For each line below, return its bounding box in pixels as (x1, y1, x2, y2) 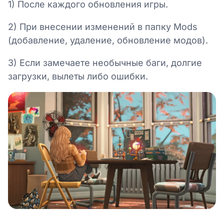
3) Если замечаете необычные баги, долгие (8, 57, 202, 68)
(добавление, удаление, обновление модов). (8, 35, 208, 45)
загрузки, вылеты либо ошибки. (8, 71, 148, 81)
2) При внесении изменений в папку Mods (8, 21, 197, 32)
